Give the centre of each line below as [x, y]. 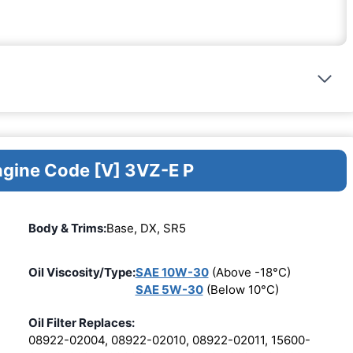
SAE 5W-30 [169, 290]
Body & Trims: [67, 228]
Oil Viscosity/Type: [82, 273]
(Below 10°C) [241, 290]
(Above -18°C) [249, 273]
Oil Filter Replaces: [81, 323]
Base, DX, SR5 [146, 228]
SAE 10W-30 [172, 273]
